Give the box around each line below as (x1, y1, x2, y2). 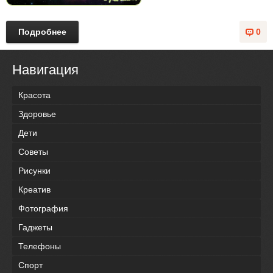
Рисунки (18, 166, 51, 176)
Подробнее (18, 27, 66, 37)
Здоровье (18, 109, 56, 119)
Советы (18, 147, 48, 157)
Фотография (18, 204, 68, 214)
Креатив (18, 185, 51, 195)
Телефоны (18, 241, 61, 252)
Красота (18, 90, 51, 101)
